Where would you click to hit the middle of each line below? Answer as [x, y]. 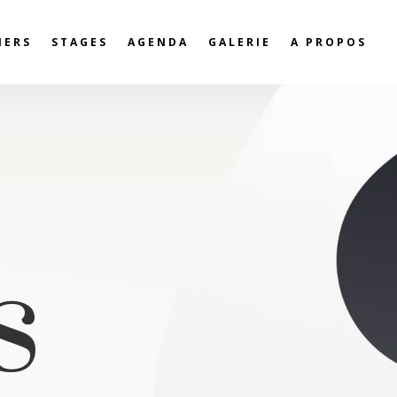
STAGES [80, 43]
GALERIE [240, 43]
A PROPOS [329, 43]
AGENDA [159, 43]
